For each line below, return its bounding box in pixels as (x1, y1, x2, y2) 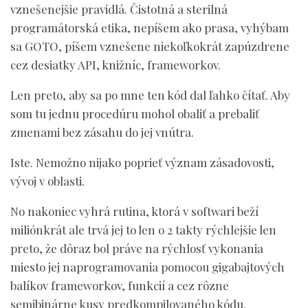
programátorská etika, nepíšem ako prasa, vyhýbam (10, 20, 289, 36)
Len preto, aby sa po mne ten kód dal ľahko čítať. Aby (10, 87, 290, 103)
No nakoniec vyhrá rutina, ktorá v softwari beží (10, 203, 258, 219)
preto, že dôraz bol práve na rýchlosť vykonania (10, 241, 263, 256)
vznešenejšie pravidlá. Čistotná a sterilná (10, 1, 228, 17)
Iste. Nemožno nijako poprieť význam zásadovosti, (10, 155, 274, 170)
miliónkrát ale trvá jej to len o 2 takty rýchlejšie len (10, 222, 276, 238)
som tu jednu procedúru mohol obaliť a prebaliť (10, 106, 259, 122)
